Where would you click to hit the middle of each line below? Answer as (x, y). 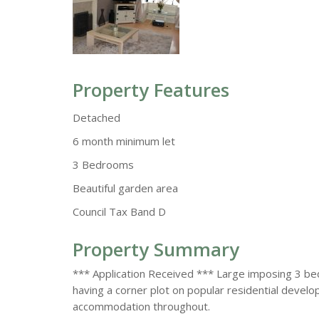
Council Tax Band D (119, 212)
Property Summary (156, 250)
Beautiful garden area (125, 188)
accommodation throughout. (141, 307)
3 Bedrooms (103, 165)
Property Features (151, 90)
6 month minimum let (124, 141)
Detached (96, 118)
